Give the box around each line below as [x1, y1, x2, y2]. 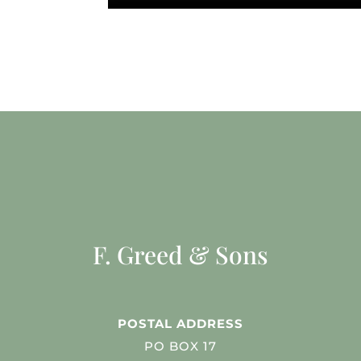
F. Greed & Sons [92, 239, 268, 272]
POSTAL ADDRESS [117, 316, 243, 332]
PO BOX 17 [143, 338, 217, 355]
